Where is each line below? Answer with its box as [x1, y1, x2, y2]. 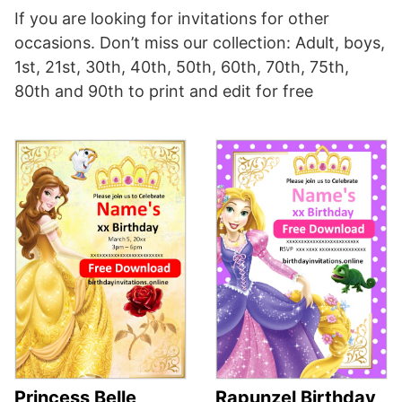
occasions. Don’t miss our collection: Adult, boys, [14, 33, 385, 53]
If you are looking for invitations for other [14, 9, 329, 29]
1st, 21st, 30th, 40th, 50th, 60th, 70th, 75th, [14, 57, 349, 77]
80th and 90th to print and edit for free [14, 82, 313, 101]
